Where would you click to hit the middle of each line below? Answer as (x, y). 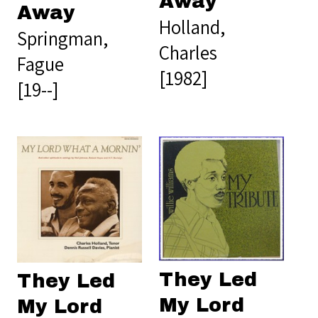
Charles (188, 52)
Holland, (192, 27)
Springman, (62, 39)
